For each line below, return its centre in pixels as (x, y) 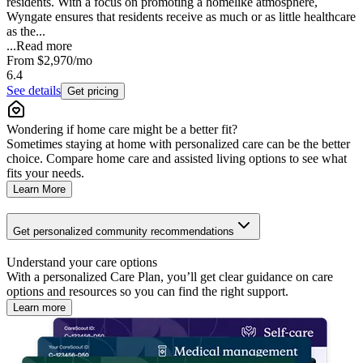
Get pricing (93, 92)
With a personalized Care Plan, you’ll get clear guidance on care (170, 276)
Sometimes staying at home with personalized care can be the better (178, 144)
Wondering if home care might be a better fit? (122, 130)
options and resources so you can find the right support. (147, 291)
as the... (26, 32)
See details (34, 91)
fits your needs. (45, 173)
